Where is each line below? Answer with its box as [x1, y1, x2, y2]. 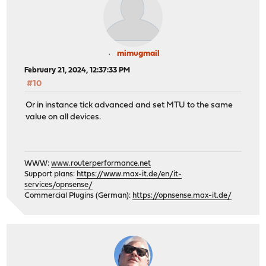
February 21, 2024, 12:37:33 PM [24, 66, 131, 74]
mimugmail [117, 49, 160, 58]
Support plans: [24, 170, 77, 178]
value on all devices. [26, 113, 102, 122]
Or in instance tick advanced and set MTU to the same [26, 101, 233, 110]
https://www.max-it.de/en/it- [77, 170, 182, 178]
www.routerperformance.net [51, 159, 151, 167]
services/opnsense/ [24, 180, 93, 189]
